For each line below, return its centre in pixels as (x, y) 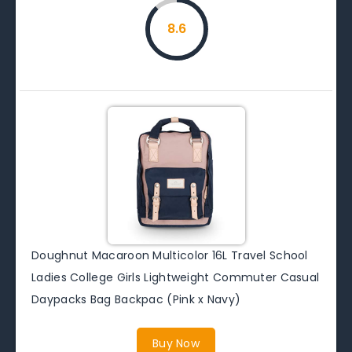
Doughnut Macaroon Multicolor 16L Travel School (170, 255)
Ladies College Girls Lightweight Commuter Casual (176, 277)
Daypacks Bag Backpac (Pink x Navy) (136, 299)
